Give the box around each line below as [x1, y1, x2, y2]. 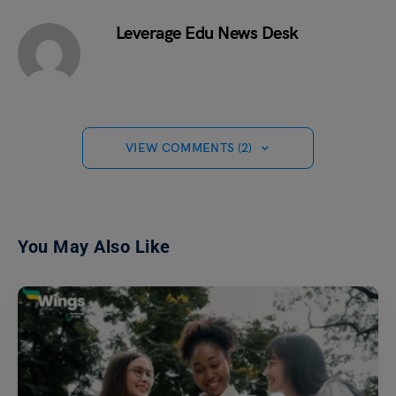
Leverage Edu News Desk [115, 22, 299, 44]
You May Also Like [18, 236, 171, 258]
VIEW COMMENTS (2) [125, 141, 253, 156]
